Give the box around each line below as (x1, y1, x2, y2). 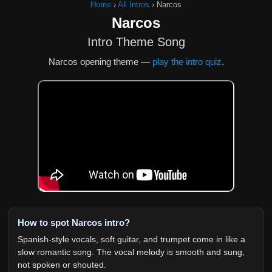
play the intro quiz (152, 56, 222, 67)
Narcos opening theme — (48, 56, 152, 67)
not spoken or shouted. (18, 260, 106, 270)
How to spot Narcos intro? (18, 217, 130, 228)
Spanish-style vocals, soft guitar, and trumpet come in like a (18, 234, 245, 244)
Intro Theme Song (87, 35, 185, 49)
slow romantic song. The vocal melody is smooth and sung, (18, 247, 245, 257)
